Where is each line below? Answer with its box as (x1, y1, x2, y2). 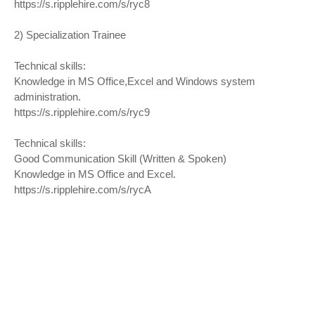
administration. (14, 91, 81, 103)
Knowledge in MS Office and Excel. (14, 168, 176, 180)
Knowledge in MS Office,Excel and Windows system (14, 75, 255, 87)
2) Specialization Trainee (14, 29, 126, 41)
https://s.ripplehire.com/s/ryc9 (14, 106, 150, 118)
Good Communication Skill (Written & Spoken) (14, 153, 226, 165)
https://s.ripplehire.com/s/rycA (14, 184, 151, 195)
